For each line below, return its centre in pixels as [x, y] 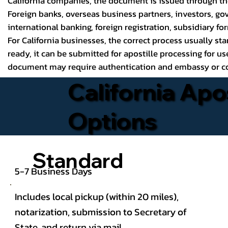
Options [112, 121]
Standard [78, 160]
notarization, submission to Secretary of [101, 212]
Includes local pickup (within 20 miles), [97, 197]
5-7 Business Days [55, 171]
